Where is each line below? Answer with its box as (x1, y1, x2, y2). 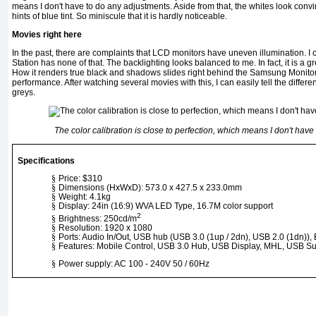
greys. (12, 87, 35, 98)
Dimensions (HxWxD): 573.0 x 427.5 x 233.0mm (59, 183, 243, 193)
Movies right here (12, 30, 82, 40)
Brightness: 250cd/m (59, 214, 138, 224)
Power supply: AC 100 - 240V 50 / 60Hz (59, 259, 210, 269)
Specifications (18, 156, 75, 166)
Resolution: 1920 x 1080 (59, 223, 153, 233)
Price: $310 (59, 174, 103, 184)
